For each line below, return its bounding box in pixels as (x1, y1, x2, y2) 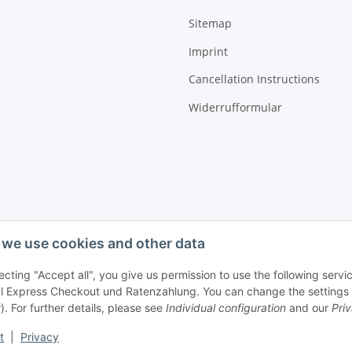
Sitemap (189, 16, 232, 31)
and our (286, 301, 332, 314)
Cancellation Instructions (189, 71, 320, 87)
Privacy (20, 330, 59, 343)
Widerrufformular (189, 99, 282, 115)
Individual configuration (166, 301, 286, 314)
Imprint (189, 43, 228, 59)
